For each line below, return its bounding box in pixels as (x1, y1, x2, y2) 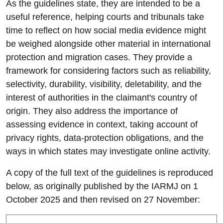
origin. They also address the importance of (6, 106, 178, 116)
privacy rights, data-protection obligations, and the (6, 133, 204, 143)
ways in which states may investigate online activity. (6, 146, 211, 157)
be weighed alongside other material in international (6, 39, 211, 49)
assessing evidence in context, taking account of (6, 119, 198, 130)
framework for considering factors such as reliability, (6, 66, 211, 76)
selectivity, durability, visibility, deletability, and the (6, 79, 202, 90)
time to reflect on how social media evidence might (6, 25, 206, 36)
